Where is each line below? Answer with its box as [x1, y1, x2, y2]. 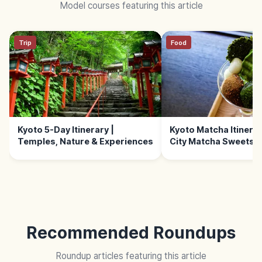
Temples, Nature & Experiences [17, 136, 153, 146]
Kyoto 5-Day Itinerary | [17, 124, 114, 135]
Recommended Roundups [26, 223, 236, 243]
